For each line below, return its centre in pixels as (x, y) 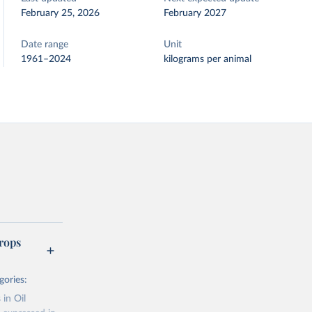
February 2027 (195, 13)
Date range (45, 45)
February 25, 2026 (61, 13)
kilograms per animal (208, 59)
